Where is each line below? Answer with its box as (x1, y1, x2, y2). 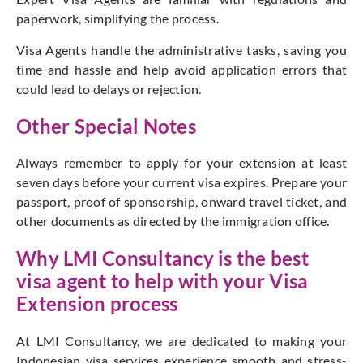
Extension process (16, 292, 178, 316)
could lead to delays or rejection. (16, 80, 202, 96)
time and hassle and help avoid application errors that (16, 61, 347, 77)
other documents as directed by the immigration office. (16, 213, 330, 229)
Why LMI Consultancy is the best (16, 246, 309, 271)
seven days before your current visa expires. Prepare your (16, 174, 347, 190)
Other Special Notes (16, 113, 196, 138)
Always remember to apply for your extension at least (16, 155, 347, 171)
